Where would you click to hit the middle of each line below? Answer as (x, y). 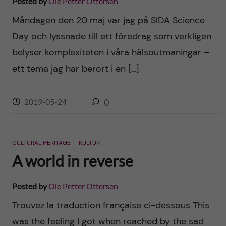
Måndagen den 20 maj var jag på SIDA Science (108, 20)
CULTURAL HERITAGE (41, 143)
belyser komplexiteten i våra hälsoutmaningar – (111, 52)
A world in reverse (72, 161)
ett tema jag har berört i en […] (75, 69)
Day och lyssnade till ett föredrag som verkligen (111, 36)
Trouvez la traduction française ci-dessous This (110, 205)
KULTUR (89, 143)
